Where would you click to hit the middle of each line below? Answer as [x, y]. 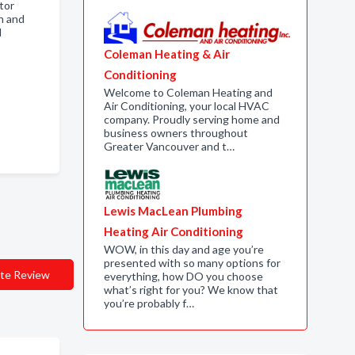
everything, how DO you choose [183, 276]
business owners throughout [176, 133]
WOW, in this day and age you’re [183, 249]
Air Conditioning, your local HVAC [186, 106]
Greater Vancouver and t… [169, 146]
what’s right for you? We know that [191, 290]
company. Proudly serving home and [191, 119]
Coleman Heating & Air [166, 54]
